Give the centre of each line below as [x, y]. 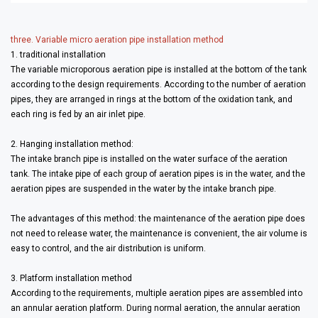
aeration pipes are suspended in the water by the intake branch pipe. [143, 188]
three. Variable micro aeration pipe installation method [117, 39]
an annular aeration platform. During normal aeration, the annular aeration [155, 308]
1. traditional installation [58, 54]
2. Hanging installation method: [72, 144]
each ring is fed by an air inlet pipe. [78, 114]
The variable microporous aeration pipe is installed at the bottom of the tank [159, 69]
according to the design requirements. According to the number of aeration [158, 84]
